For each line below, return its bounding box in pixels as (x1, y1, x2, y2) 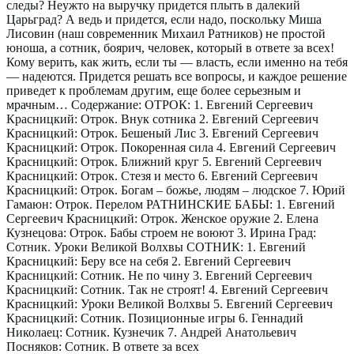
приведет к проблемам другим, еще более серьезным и (6, 84, 301, 98)
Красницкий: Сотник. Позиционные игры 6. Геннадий (6, 311, 303, 326)
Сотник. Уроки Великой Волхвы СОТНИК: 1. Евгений (6, 240, 306, 254)
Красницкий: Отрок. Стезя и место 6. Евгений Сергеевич (6, 169, 318, 183)
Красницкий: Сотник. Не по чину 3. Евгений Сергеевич (6, 269, 312, 283)
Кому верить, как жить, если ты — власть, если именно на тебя (6, 55, 348, 70)
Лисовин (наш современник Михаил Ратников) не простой (6, 27, 326, 41)
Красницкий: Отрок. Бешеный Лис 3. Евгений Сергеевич (6, 126, 318, 141)
